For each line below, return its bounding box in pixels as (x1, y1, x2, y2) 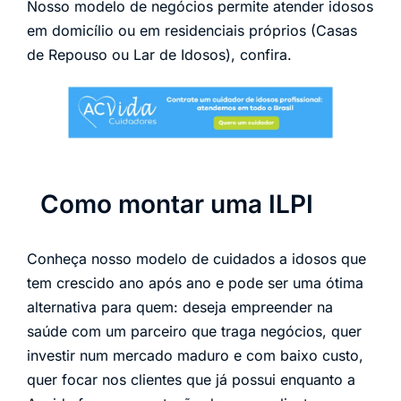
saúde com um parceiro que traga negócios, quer (27, 321, 362, 340)
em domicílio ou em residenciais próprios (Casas (27, 21, 357, 40)
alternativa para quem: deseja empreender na (27, 297, 333, 316)
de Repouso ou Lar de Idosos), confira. (27, 46, 292, 64)
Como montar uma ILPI (40, 188, 313, 219)
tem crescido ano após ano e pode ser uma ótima (27, 273, 363, 292)
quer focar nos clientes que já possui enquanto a (27, 370, 355, 388)
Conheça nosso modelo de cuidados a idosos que (27, 249, 366, 268)
